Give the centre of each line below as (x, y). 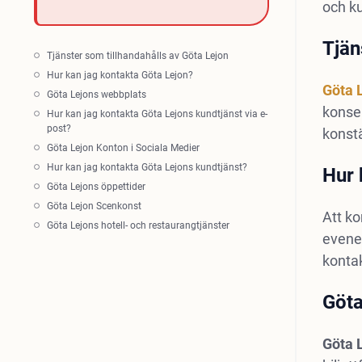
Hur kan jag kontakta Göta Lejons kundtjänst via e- (157, 114)
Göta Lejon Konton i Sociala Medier (123, 148)
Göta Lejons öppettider (96, 187)
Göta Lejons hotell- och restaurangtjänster (138, 225)
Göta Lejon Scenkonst (94, 206)
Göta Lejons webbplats (97, 95)
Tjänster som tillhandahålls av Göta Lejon (138, 56)
